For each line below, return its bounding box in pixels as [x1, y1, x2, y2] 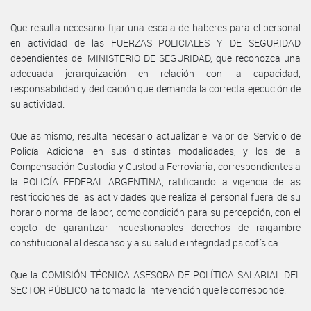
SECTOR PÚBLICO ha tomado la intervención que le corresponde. [10, 283, 286, 296]
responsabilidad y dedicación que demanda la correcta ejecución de [10, 81, 301, 95]
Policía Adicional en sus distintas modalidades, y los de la [10, 144, 301, 158]
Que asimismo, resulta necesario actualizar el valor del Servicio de [10, 128, 301, 142]
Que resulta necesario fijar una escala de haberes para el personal [10, 20, 301, 34]
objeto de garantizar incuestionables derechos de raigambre [10, 220, 301, 234]
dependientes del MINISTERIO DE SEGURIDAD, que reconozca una [10, 51, 301, 65]
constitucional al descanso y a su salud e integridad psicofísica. [10, 235, 280, 249]
